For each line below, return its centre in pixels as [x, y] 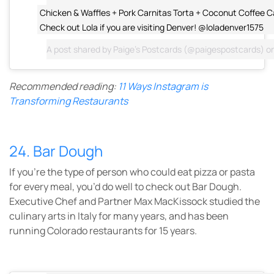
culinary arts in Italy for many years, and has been [119, 216]
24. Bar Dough [56, 150]
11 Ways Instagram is [163, 86]
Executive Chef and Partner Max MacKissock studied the [135, 201]
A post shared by [80, 49]
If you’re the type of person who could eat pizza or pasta [132, 172]
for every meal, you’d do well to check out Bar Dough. [125, 186]
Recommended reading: [64, 86]
